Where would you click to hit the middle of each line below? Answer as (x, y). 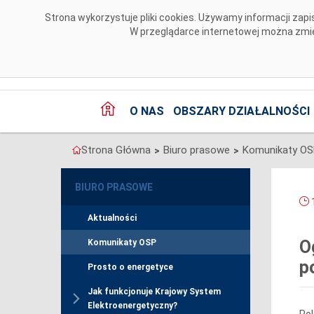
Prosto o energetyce (130, 267)
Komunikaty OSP (122, 243)
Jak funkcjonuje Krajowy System (154, 292)
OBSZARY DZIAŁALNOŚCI (241, 111)
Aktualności (112, 218)
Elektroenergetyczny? (132, 306)
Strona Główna (116, 150)
